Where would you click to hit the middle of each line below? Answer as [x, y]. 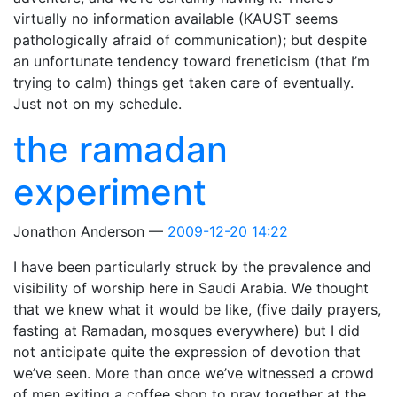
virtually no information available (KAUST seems [175, 19]
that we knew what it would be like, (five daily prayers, [197, 309]
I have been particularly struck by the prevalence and [192, 267]
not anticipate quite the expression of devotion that [187, 352]
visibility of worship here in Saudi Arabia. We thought [191, 288]
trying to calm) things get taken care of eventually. [183, 82]
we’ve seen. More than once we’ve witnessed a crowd [194, 373]
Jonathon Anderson [81, 231]
